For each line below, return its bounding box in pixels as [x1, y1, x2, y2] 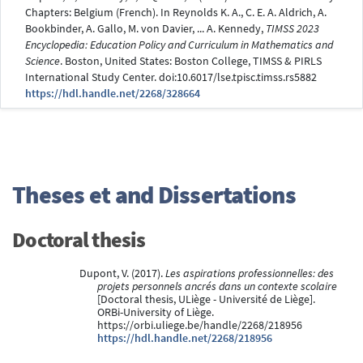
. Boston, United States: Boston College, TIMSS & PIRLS [60, 53, 322, 68]
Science [25, 53, 60, 68]
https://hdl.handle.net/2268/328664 [25, 86, 200, 100]
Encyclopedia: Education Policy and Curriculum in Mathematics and [25, 37, 333, 52]
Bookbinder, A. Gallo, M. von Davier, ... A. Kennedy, [25, 21, 266, 36]
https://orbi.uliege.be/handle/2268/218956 [97, 318, 302, 332]
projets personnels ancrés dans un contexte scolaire [97, 279, 337, 293]
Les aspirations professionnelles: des [164, 266, 334, 280]
